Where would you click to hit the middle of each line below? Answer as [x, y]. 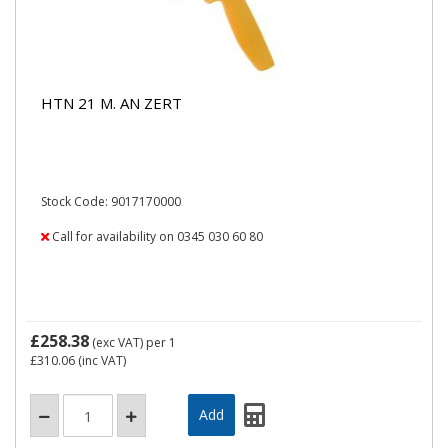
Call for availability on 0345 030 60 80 [156, 236]
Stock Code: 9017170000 [111, 201]
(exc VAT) [117, 342]
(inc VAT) [100, 360]
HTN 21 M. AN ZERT [111, 102]
